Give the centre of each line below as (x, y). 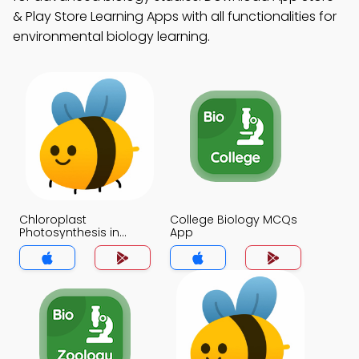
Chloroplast (53, 220)
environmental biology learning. (111, 36)
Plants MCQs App (69, 245)
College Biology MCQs (234, 220)
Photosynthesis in (69, 232)
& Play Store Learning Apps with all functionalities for (175, 16)
